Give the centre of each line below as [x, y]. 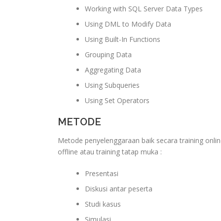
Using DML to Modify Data [128, 24]
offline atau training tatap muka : [110, 152]
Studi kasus [103, 204]
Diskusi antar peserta [119, 189]
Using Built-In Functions [123, 39]
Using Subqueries [112, 85]
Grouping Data [108, 55]
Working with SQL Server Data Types [144, 9]
